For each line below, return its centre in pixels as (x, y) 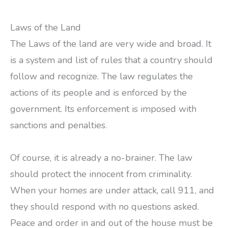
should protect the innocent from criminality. (101, 174)
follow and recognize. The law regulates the (102, 77)
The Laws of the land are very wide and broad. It (111, 44)
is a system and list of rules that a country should (111, 60)
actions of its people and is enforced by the (98, 93)
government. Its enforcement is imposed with (103, 109)
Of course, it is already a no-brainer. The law (101, 158)
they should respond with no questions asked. (105, 206)
